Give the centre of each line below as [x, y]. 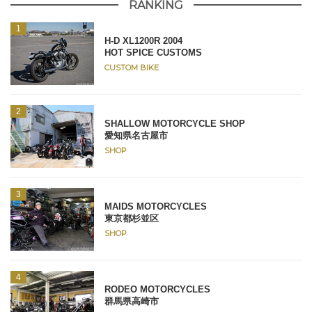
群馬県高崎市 [132, 301]
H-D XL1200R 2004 [143, 40]
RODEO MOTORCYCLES [157, 289]
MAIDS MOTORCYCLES [156, 206]
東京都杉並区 [132, 218]
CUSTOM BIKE [132, 67]
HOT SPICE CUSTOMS [153, 52]
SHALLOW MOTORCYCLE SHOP [175, 123]
